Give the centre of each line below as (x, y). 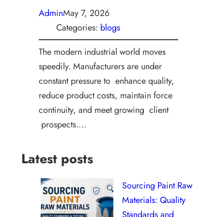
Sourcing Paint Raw (157, 185)
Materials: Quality (154, 200)
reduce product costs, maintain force (106, 96)
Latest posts (57, 159)
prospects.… (62, 125)
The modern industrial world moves (102, 52)
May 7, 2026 (86, 13)
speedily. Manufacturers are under (100, 67)
